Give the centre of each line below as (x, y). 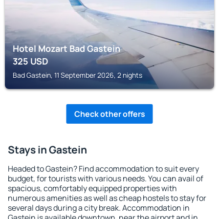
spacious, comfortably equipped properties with (92, 188)
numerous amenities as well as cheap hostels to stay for (107, 198)
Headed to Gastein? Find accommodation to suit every (103, 169)
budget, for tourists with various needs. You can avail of (106, 178)
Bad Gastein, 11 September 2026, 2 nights (77, 75)
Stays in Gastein (47, 150)
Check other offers (109, 114)
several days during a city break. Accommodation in (99, 208)
